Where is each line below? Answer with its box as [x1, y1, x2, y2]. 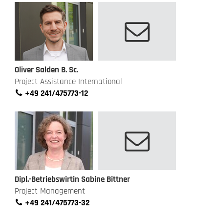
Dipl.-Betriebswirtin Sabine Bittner [15, 174, 130, 185]
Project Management [15, 186, 85, 197]
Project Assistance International [15, 76, 122, 87]
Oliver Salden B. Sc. [15, 64, 78, 75]
